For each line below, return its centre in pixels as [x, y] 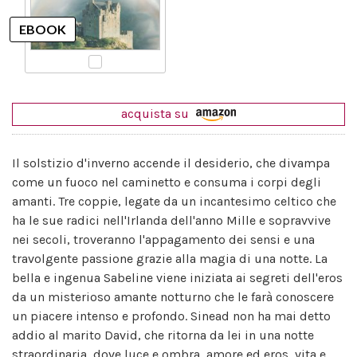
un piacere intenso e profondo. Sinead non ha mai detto [171, 316]
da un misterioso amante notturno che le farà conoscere [173, 296]
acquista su [157, 113]
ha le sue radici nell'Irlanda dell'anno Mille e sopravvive [171, 220]
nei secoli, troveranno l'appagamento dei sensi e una [163, 239]
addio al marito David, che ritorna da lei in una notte [163, 335]
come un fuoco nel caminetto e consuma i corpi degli [167, 182]
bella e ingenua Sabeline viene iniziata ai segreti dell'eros [177, 277]
